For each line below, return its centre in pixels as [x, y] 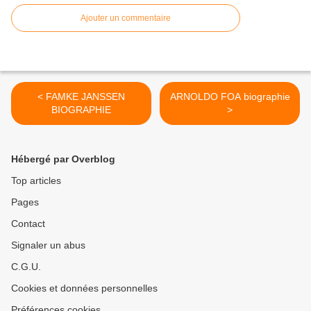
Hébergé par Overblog [63, 159]
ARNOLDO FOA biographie [230, 97]
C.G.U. [26, 267]
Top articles [36, 181]
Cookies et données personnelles [84, 288]
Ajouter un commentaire [126, 18]
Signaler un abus [48, 245]
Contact [28, 224]
